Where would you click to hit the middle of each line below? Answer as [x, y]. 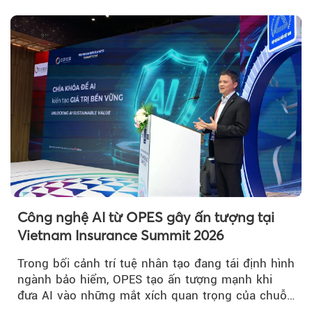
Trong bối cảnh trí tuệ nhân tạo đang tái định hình [156, 264]
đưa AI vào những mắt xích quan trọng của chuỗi [154, 296]
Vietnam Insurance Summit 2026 [121, 235]
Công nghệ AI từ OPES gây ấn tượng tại [146, 217]
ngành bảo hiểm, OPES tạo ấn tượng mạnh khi [145, 280]
